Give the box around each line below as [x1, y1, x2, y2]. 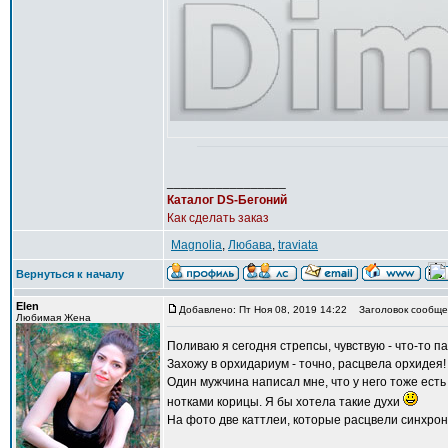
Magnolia [171, 238, 222, 252]
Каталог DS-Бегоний [167, 193, 287, 207]
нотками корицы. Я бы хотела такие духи [167, 395, 403, 409]
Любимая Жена [16, 312, 91, 323]
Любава [228, 238, 272, 252]
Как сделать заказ [167, 211, 269, 225]
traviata [278, 238, 318, 252]
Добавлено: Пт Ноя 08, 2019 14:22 [179, 304, 347, 315]
